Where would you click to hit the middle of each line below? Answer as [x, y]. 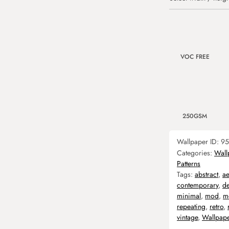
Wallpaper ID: [199, 142]
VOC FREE [195, 57]
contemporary [198, 185]
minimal [189, 196]
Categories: [196, 153]
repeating [191, 207]
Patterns [189, 164]
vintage [187, 217]
